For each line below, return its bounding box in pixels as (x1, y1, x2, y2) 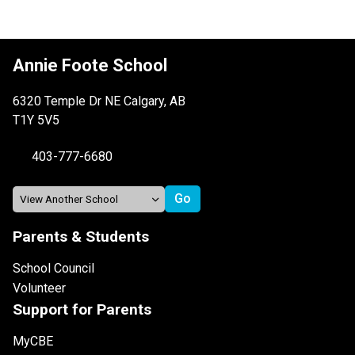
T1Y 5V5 (13, 113, 59, 128)
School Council (13, 261, 94, 277)
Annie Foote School (13, 55, 167, 76)
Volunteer (13, 281, 66, 296)
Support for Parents (13, 300, 151, 319)
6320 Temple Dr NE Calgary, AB (13, 94, 185, 109)
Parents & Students (13, 227, 149, 246)
